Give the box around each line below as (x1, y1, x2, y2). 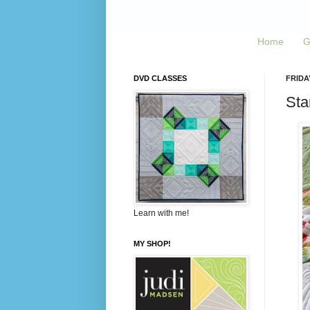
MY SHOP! (133, 239, 171, 248)
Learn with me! (133, 208, 189, 218)
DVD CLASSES (133, 73, 187, 82)
